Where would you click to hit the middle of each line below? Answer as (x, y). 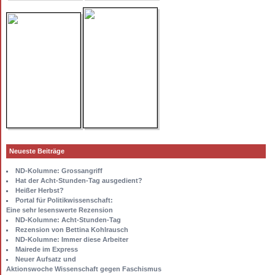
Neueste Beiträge (37, 151)
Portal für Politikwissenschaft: (64, 200)
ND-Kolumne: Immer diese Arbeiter (72, 239)
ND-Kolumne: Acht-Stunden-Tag (68, 219)
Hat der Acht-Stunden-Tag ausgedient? (79, 180)
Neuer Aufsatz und (45, 259)
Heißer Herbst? (39, 190)
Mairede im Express (46, 249)
